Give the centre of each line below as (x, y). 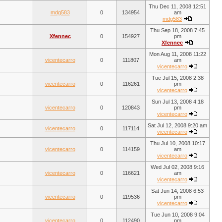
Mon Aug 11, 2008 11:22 (177, 54)
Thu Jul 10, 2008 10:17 (177, 143)
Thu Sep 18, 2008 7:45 (177, 30)
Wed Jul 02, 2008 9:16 (177, 167)
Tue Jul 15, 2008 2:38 (177, 78)
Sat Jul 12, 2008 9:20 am (177, 125)
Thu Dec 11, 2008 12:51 (177, 6)
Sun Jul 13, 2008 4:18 (177, 102)
